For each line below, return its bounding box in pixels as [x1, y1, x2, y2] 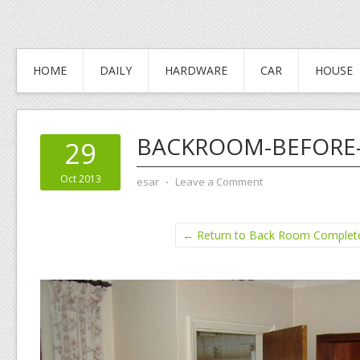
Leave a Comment [175, 174, 263, 189]
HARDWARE [165, 63, 227, 78]
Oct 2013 [59, 172, 101, 186]
